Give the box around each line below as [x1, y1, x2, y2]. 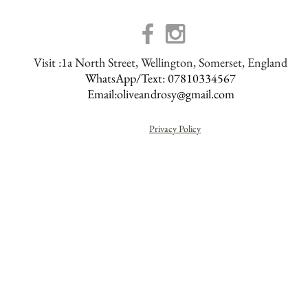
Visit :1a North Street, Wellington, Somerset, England [34, 54, 287, 70]
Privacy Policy [149, 122, 201, 135]
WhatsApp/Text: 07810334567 [85, 70, 236, 86]
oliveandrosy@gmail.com [116, 86, 234, 102]
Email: [87, 86, 117, 102]
